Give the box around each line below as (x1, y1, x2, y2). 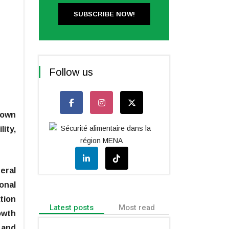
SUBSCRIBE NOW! (73, 10, 135, 18)
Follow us (49, 66, 93, 78)
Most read (118, 201, 155, 213)
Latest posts (49, 201, 94, 213)
